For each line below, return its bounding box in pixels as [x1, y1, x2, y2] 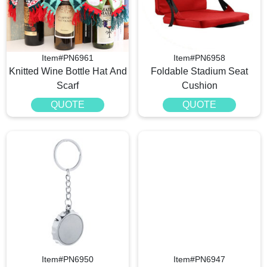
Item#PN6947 [173, 254, 225, 265]
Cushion [181, 80, 218, 91]
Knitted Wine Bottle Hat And [8, 66, 127, 77]
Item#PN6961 [42, 53, 94, 63]
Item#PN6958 [173, 53, 225, 63]
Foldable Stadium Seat [151, 66, 248, 77]
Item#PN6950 [42, 254, 94, 265]
